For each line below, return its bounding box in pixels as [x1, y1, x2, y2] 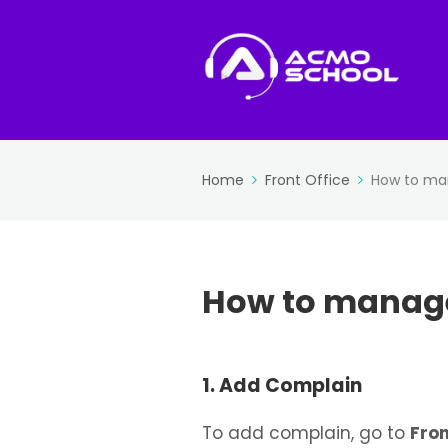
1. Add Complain [202, 372, 362, 399]
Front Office [265, 170, 350, 190]
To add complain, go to [202, 421, 410, 445]
